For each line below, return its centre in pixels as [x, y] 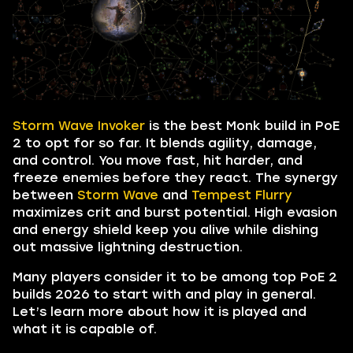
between [45, 195]
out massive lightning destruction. [128, 247]
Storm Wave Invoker [79, 125]
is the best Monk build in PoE [242, 125]
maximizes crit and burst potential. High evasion [175, 212]
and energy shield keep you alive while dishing [165, 229]
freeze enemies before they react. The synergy [175, 177]
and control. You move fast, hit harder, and [158, 160]
